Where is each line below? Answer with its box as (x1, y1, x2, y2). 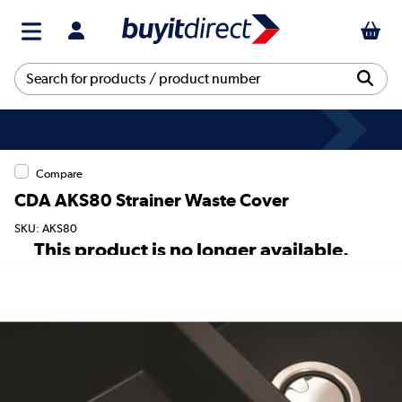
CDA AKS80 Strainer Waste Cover (14, 188, 289, 211)
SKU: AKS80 (14, 222, 77, 236)
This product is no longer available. (33, 239, 349, 261)
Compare (36, 166, 83, 180)
